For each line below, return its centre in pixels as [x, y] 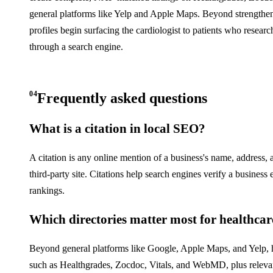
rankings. [47, 190]
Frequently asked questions [122, 98]
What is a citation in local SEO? [117, 129]
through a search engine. [76, 47]
